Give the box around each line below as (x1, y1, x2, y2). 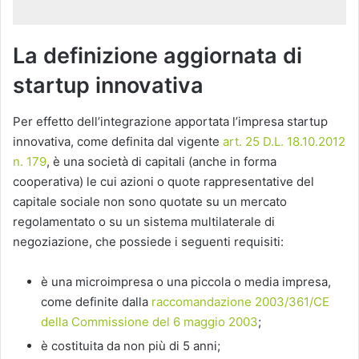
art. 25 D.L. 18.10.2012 (223, 133, 345, 149)
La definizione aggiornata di (13, 42, 302, 70)
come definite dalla (41, 293, 151, 309)
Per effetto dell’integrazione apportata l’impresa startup (13, 113, 328, 129)
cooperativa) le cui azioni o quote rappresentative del (13, 173, 314, 189)
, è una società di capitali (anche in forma (46, 153, 276, 169)
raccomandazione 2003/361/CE (151, 293, 329, 309)
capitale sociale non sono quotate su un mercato (13, 193, 287, 209)
